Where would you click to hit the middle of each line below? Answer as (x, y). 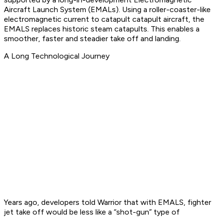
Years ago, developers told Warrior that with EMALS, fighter (108, 202)
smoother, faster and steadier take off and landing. (93, 39)
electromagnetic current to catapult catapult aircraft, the (104, 19)
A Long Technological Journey (57, 56)
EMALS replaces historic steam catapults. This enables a (102, 29)
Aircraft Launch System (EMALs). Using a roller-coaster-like (107, 10)
